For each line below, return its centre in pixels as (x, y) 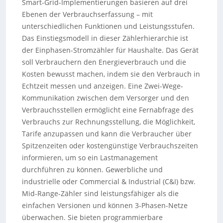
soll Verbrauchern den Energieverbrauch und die (104, 62)
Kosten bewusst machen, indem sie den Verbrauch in (111, 74)
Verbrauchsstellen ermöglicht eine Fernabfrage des (108, 110)
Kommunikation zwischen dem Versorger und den (105, 98)
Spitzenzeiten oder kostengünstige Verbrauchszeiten (110, 146)
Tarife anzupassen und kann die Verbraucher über (107, 134)
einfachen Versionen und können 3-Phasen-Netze (105, 205)
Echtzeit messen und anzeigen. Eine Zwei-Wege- (102, 86)
